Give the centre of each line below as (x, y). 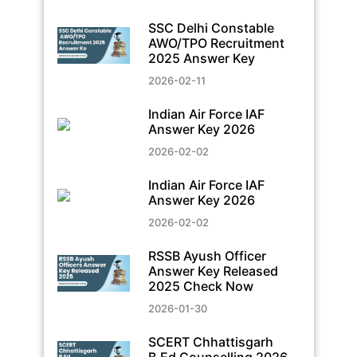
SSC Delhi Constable (211, 27)
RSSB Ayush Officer (207, 255)
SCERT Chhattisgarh (210, 341)
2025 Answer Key (201, 58)
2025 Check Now (200, 286)
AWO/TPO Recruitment (216, 43)
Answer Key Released (213, 271)
